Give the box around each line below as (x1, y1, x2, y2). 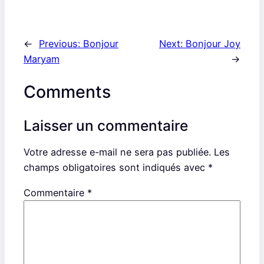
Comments (24, 81, 111, 102)
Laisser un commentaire (24, 117, 188, 135)
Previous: (39, 37, 83, 49)
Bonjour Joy (186, 37, 240, 49)
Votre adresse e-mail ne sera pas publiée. (24, 146, 211, 159)
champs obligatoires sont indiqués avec (24, 161, 208, 174)
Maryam (24, 52, 60, 65)
